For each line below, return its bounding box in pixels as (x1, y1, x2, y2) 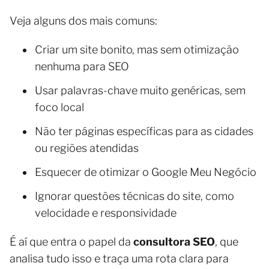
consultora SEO (133, 235, 215, 248)
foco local (35, 101, 84, 113)
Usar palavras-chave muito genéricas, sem (35, 84, 246, 97)
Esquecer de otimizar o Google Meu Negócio (35, 166, 256, 178)
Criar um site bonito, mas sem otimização (35, 43, 239, 56)
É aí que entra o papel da (10, 235, 133, 248)
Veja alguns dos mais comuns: (10, 14, 157, 27)
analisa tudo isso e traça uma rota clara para (10, 252, 229, 265)
